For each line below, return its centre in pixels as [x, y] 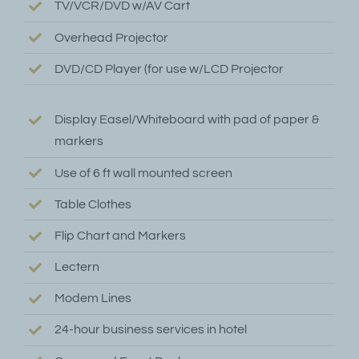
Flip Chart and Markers [121, 235]
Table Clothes [93, 204]
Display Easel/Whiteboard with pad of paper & [187, 120]
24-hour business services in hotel [151, 330]
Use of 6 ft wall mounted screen [144, 173]
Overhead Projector [112, 37]
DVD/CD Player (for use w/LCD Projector [169, 69]
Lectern [77, 267]
